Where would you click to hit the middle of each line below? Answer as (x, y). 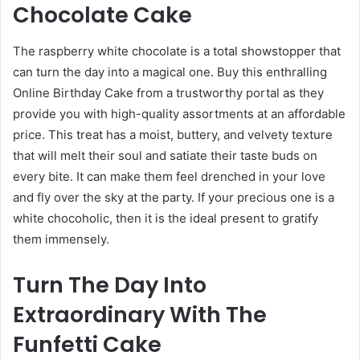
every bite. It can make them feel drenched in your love (169, 176)
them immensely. (63, 239)
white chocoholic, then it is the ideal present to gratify (166, 218)
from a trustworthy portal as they (229, 92)
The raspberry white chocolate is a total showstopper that (177, 51)
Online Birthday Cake (73, 92)
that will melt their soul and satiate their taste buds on (165, 155)
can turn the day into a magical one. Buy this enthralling (170, 72)
